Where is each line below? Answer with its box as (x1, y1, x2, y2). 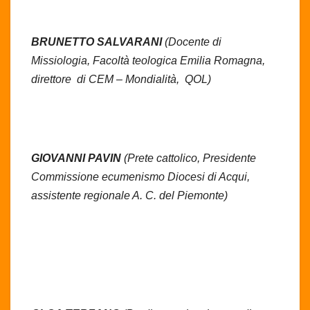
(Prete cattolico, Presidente (124, 152, 256, 164)
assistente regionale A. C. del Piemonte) (31, 189, 228, 201)
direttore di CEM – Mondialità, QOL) (31, 73, 211, 85)
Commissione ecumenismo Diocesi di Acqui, (31, 170, 250, 183)
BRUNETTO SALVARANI (31, 35, 165, 48)
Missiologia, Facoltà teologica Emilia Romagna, (31, 54, 265, 66)
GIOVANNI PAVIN (31, 152, 124, 164)
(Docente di (165, 35, 221, 48)
